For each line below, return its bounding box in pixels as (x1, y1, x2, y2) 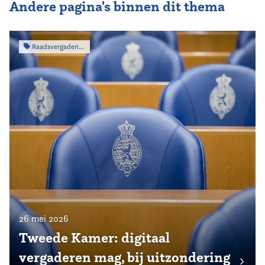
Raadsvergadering (30, 41, 79, 51)
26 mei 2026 (19, 212, 69, 224)
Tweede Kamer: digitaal (19, 228, 170, 247)
